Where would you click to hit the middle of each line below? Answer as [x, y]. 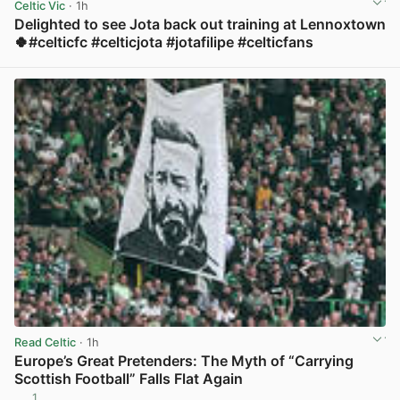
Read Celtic [45, 342]
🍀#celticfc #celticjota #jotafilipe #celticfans [164, 42]
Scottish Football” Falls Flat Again [129, 379]
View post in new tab [327, 62]
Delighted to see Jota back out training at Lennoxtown [200, 25]
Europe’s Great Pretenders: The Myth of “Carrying [184, 361]
